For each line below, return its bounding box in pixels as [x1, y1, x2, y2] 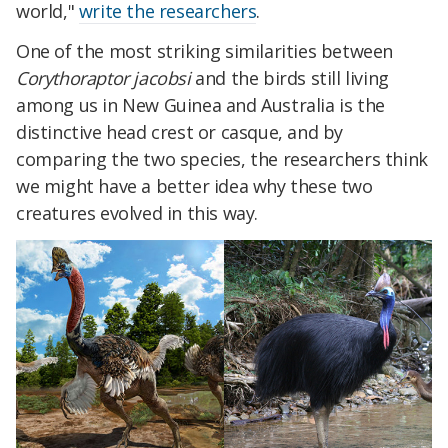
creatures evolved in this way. [16, 200, 259, 225]
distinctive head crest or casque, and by [16, 119, 344, 144]
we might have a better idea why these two [16, 173, 373, 198]
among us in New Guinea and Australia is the [16, 92, 385, 117]
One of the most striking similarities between [16, 38, 394, 63]
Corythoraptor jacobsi [16, 65, 191, 90]
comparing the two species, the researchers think [16, 146, 428, 171]
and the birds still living [190, 65, 389, 90]
